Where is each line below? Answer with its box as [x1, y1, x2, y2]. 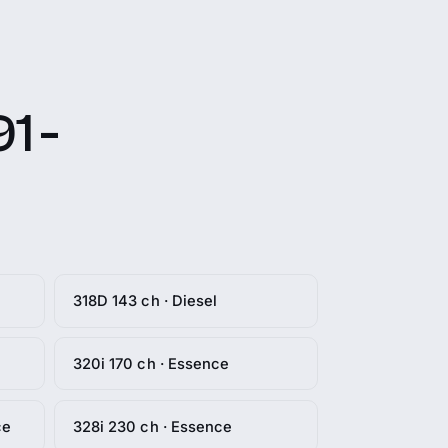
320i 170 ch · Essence [72, 354, 230, 373]
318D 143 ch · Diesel [72, 291, 218, 310]
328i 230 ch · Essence [72, 417, 233, 436]
